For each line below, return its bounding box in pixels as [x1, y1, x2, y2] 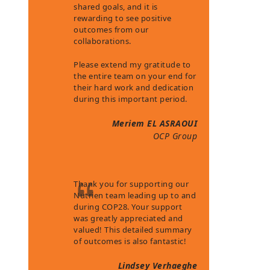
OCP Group [152, 130, 198, 142]
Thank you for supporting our [74, 178, 189, 189]
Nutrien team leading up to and [74, 190, 196, 201]
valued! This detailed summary [74, 224, 192, 235]
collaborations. [74, 36, 131, 46]
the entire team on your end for [74, 71, 196, 81]
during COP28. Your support [74, 201, 183, 212]
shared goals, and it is [74, 1, 158, 12]
